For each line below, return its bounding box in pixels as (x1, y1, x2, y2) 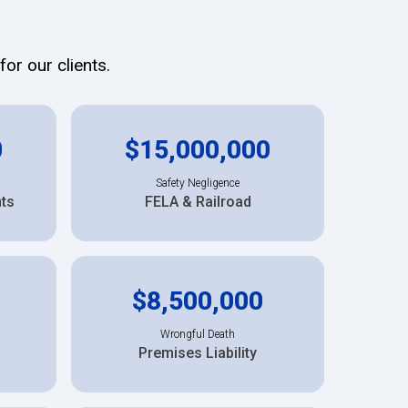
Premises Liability (138, 343, 257, 362)
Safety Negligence (156, 176, 240, 189)
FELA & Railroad (144, 192, 251, 210)
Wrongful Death (160, 327, 235, 341)
